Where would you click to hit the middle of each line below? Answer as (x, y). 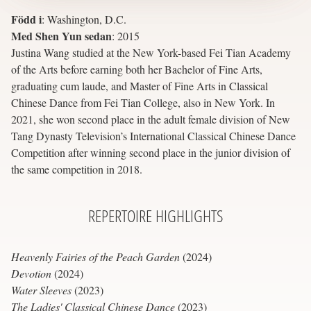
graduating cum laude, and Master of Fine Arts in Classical (140, 85)
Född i (26, 19)
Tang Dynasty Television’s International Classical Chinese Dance (153, 135)
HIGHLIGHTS (189, 215)
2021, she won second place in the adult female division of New (151, 119)
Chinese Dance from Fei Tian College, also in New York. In (143, 102)
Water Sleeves (41, 289)
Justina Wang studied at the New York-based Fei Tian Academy (151, 52)
